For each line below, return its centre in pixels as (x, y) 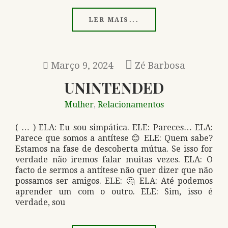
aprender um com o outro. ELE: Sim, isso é (114, 192)
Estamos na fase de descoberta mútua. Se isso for (114, 149)
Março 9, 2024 (82, 65)
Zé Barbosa (160, 65)
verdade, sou (40, 202)
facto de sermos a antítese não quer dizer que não (114, 170)
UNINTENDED (114, 87)
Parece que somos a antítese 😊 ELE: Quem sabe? (114, 138)
